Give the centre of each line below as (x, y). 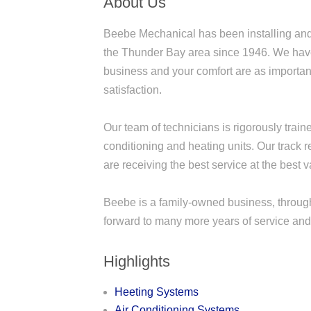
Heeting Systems (157, 292)
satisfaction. (133, 90)
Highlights (137, 261)
